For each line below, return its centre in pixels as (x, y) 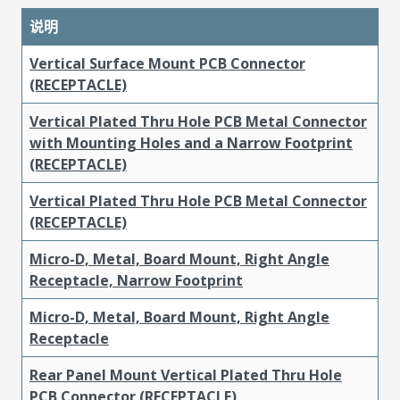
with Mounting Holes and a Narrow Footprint (191, 142)
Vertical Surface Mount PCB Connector (167, 63)
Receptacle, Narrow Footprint (136, 280)
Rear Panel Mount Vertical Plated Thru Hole (186, 375)
